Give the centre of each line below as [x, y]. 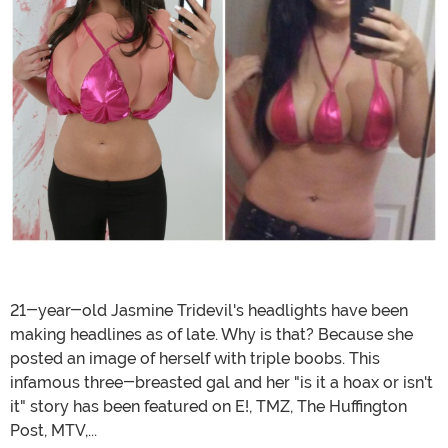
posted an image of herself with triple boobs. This [195, 359]
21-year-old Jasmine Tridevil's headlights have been [209, 311]
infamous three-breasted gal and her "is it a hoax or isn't [221, 383]
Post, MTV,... [53, 431]
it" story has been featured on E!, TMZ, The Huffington [208, 407]
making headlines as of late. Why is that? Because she [211, 335]
